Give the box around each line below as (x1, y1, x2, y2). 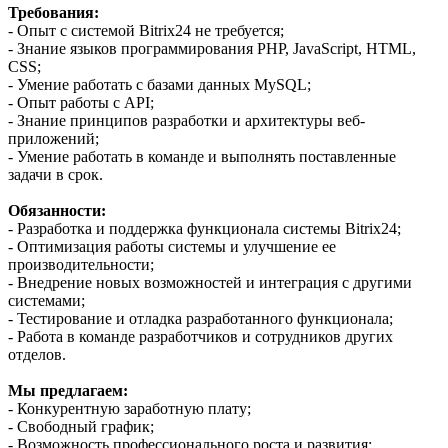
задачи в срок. (8, 165, 103, 183)
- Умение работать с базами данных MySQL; (8, 75, 311, 93)
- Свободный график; (8, 417, 154, 435)
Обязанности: (8, 201, 106, 219)
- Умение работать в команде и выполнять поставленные (8, 147, 396, 165)
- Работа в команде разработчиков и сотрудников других (8, 327, 393, 345)
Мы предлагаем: (8, 381, 128, 399)
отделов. (8, 345, 66, 363)
